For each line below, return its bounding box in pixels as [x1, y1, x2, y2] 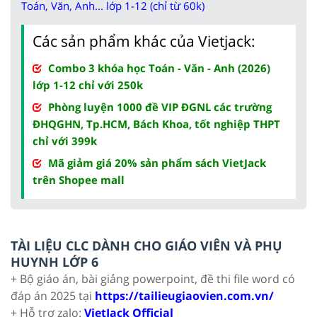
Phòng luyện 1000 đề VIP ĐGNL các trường [48, 99, 272, 114]
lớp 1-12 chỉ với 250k [33, 77, 143, 92]
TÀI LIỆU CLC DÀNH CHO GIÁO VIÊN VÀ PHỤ [11, 236, 282, 254]
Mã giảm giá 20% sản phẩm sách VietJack [48, 155, 266, 170]
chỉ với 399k [33, 133, 97, 148]
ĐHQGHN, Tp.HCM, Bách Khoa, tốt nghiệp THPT [33, 116, 280, 131]
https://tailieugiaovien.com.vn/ [95, 287, 274, 304]
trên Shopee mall [33, 172, 125, 187]
